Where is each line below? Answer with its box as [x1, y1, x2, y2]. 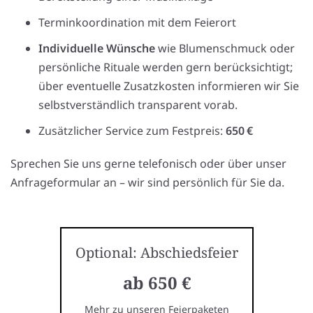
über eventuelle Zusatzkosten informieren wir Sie [38, 78, 299, 94]
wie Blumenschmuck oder [155, 41, 295, 57]
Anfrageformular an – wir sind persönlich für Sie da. [10, 175, 284, 191]
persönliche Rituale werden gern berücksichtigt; [38, 59, 293, 75]
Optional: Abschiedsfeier [75, 243, 238, 263]
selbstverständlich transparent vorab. [38, 97, 238, 113]
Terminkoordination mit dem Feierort [38, 15, 236, 31]
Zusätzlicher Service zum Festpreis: [38, 123, 226, 139]
